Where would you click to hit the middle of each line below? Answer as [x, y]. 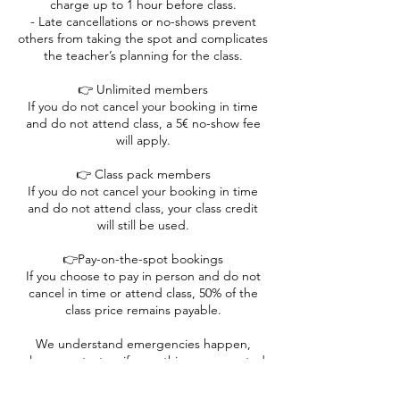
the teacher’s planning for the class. [143, 55]
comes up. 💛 [143, 378]
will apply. [143, 140]
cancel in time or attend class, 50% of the [143, 293]
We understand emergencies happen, [143, 344]
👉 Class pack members [143, 174]
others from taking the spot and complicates [143, 38]
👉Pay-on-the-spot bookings [143, 259]
